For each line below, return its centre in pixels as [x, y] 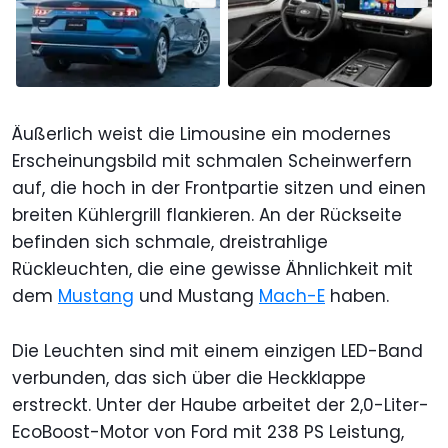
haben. [357, 295]
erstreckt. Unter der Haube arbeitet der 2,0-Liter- [220, 404]
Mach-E [292, 295]
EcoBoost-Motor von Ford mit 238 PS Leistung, [208, 431]
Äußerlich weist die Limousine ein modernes [201, 133]
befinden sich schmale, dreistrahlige [170, 241]
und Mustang [196, 295]
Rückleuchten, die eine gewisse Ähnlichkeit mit [212, 268]
